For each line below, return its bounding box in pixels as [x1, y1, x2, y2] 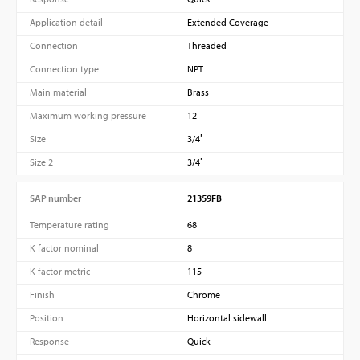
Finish [30, 288, 55, 301]
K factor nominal [30, 241, 99, 254]
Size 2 [30, 155, 53, 168]
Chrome [186, 288, 220, 301]
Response [30, 334, 69, 347]
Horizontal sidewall [186, 311, 267, 324]
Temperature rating [30, 218, 109, 231]
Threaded [186, 39, 227, 51]
